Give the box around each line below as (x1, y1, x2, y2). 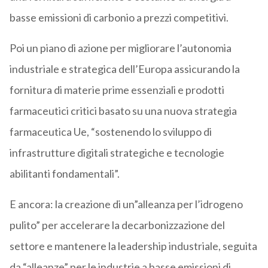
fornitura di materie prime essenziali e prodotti (9, 83, 224, 97)
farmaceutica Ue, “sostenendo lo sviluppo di (9, 125, 212, 139)
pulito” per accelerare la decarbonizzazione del (9, 218, 225, 232)
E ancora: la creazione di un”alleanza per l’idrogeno (9, 197, 243, 211)
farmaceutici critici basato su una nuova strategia (9, 104, 237, 118)
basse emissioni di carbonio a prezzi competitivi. (9, 11, 229, 25)
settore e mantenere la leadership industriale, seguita (9, 239, 257, 253)
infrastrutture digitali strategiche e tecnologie (9, 146, 224, 160)
